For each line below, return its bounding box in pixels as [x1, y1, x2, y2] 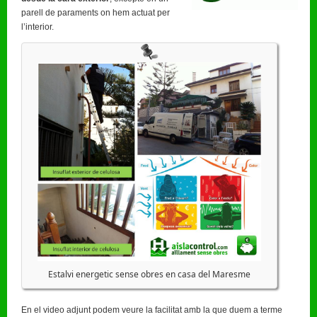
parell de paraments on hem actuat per [21, 8, 170, 18]
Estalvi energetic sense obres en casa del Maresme [47, 267, 250, 280]
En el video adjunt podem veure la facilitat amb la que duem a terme [21, 304, 282, 315]
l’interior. [21, 22, 54, 32]
